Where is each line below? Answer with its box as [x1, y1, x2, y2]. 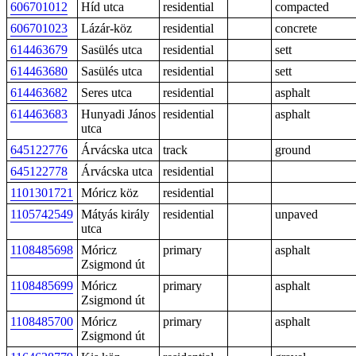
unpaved [275, 207, 318, 221]
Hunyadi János [81, 107, 156, 121]
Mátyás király [81, 207, 149, 221]
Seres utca [81, 86, 132, 99]
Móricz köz [81, 186, 138, 199]
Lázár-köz [81, 21, 132, 35]
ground [275, 143, 311, 157]
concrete [275, 21, 317, 35]
